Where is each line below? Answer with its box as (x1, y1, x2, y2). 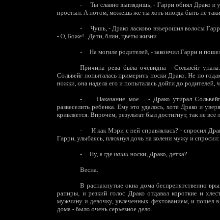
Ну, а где (89, 150, 114, 158)
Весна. (80, 166, 99, 173)
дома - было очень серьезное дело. (57, 205, 152, 213)
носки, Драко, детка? (129, 150, 188, 158)
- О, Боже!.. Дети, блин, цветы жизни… (57, 32, 163, 40)
